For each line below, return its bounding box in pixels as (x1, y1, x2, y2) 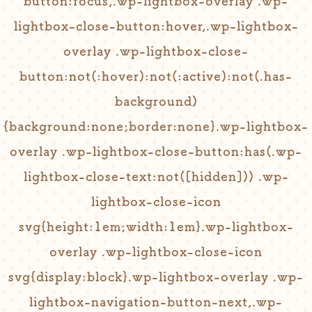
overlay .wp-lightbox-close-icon (49, 245, 263, 258)
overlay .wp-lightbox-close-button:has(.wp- (10, 145, 302, 157)
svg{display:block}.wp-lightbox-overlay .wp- (8, 270, 304, 283)
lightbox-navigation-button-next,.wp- (29, 295, 283, 308)
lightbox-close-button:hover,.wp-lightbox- (13, 19, 299, 32)
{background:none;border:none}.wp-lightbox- (3, 120, 309, 132)
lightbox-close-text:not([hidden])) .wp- (23, 170, 289, 182)
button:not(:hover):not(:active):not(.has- (19, 70, 292, 82)
